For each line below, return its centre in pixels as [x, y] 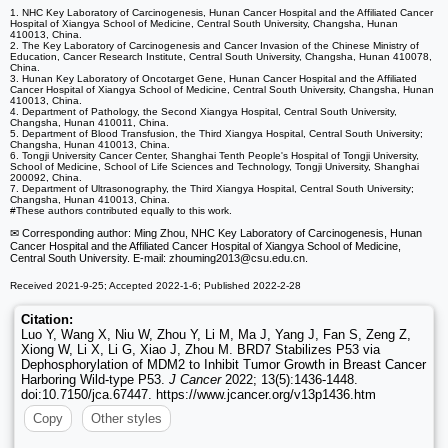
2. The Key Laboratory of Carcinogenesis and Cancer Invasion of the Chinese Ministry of [214, 46]
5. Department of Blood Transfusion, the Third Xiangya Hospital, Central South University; [216, 134]
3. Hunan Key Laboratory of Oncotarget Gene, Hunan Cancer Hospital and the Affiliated [213, 79]
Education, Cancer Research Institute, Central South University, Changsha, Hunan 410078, [221, 57]
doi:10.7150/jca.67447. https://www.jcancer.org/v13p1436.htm [198, 395]
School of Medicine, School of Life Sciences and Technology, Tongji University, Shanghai [214, 167]
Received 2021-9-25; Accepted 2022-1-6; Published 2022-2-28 [155, 286]
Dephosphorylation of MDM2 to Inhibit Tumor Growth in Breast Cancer [223, 365]
